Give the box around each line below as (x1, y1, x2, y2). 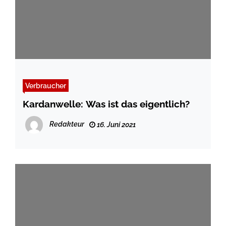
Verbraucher (25, 81, 66, 90)
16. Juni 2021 (95, 121, 136, 129)
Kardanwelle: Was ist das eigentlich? (23, 98, 190, 110)
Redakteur (49, 120, 84, 129)
